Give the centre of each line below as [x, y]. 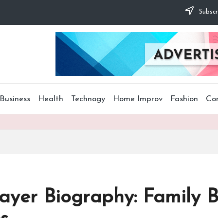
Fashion [184, 99]
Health [51, 99]
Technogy [88, 99]
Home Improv [138, 99]
